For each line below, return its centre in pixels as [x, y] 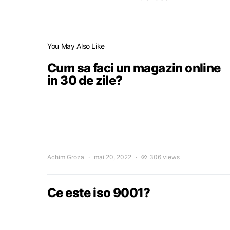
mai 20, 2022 [113, 157]
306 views [165, 157]
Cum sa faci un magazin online [134, 68]
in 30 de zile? [85, 80]
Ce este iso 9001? [99, 193]
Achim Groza [66, 157]
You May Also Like [76, 46]
